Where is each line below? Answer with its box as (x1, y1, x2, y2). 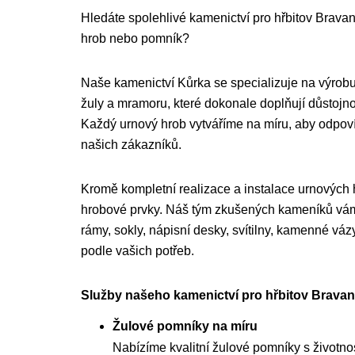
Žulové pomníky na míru (113, 319, 258, 333)
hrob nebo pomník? (81, 32, 189, 45)
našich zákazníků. (81, 138, 181, 151)
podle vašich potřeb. (81, 244, 194, 258)
